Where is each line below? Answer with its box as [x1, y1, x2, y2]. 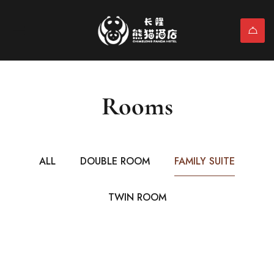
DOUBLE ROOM [80, 155, 150, 169]
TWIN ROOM [108, 191, 166, 205]
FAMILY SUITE [174, 155, 235, 169]
